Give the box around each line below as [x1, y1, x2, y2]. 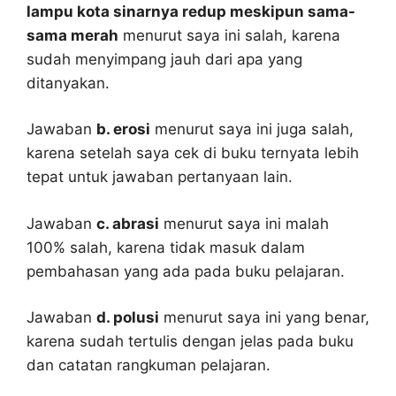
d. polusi [96, 308, 159, 327]
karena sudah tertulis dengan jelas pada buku [27, 332, 354, 351]
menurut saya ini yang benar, [159, 308, 369, 327]
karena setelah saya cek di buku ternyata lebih [27, 144, 359, 163]
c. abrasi [96, 214, 159, 232]
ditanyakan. [27, 73, 110, 92]
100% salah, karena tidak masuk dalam [27, 238, 305, 256]
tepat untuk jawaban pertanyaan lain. [27, 168, 293, 187]
